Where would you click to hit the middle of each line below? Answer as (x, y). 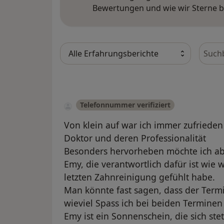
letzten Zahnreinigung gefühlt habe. (139, 177)
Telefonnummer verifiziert (125, 105)
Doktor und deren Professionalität (135, 138)
